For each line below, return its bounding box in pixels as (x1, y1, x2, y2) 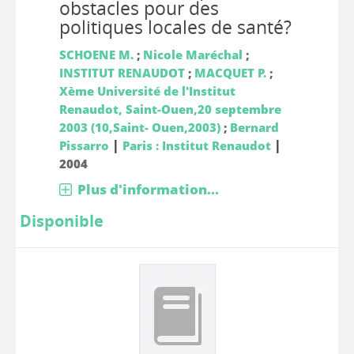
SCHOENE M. (58, 47, 134, 62)
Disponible (20, 210, 104, 232)
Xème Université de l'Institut (58, 83, 235, 99)
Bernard (229, 119, 279, 135)
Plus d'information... (77, 180, 219, 198)
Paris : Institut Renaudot (122, 137, 271, 153)
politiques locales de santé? (58, 15, 292, 40)
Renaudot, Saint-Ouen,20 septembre (58, 101, 281, 117)
